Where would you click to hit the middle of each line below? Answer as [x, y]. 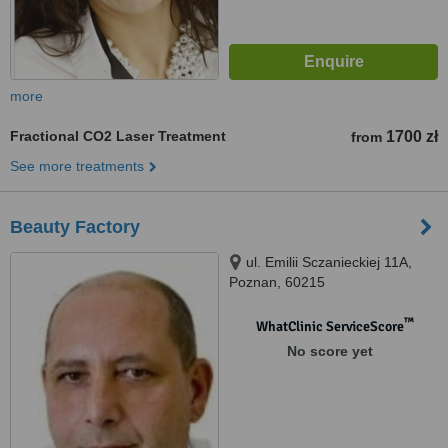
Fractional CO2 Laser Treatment [118, 136]
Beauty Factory [75, 227]
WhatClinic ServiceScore [329, 326]
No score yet [329, 351]
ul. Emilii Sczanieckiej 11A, [329, 262]
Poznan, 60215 [277, 282]
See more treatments [77, 166]
